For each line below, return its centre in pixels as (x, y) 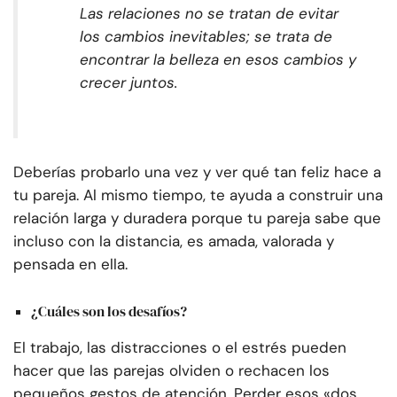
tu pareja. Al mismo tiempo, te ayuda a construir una (198, 195)
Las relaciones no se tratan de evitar (209, 14)
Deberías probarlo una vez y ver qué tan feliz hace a (197, 172)
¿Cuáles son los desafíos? (109, 311)
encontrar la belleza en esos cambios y (218, 60)
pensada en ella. (70, 265)
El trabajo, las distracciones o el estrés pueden (180, 347)
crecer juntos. (128, 83)
